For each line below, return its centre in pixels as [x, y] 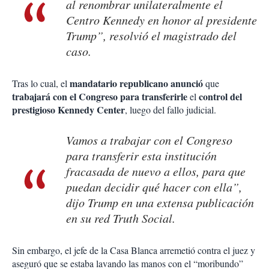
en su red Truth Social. [121, 218]
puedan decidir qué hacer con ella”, [154, 187]
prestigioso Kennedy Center [68, 110]
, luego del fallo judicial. [171, 110]
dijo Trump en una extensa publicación [160, 203]
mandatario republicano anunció [136, 83]
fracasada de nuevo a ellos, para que [156, 171]
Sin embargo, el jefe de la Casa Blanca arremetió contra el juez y [134, 250]
